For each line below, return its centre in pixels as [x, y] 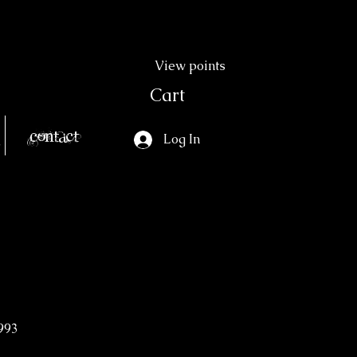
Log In [181, 139]
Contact [54, 135]
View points [190, 66]
